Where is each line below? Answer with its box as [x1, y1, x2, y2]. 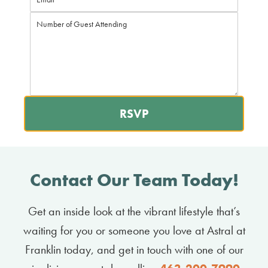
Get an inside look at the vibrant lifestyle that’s [28, 203, 240, 219]
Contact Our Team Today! [29, 169, 239, 191]
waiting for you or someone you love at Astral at [23, 223, 245, 238]
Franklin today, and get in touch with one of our [25, 242, 243, 257]
